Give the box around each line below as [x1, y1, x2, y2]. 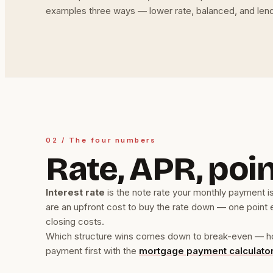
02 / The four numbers [46, 136, 157, 145]
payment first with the [46, 245, 137, 257]
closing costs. [46, 216, 105, 228]
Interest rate [46, 186, 105, 199]
